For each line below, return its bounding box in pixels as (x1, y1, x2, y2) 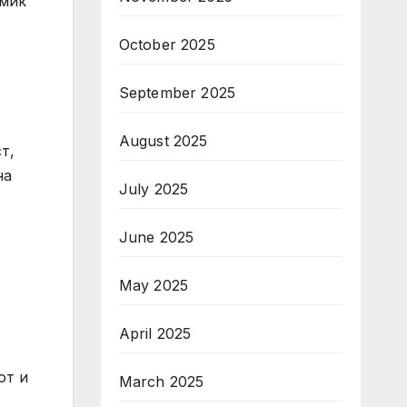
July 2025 (118, 180, 189, 198)
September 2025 (118, 84, 236, 102)
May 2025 (118, 276, 189, 294)
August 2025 (118, 132, 208, 150)
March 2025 (118, 372, 204, 391)
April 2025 (118, 324, 192, 342)
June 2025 (118, 228, 194, 246)
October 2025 (118, 35, 215, 54)
